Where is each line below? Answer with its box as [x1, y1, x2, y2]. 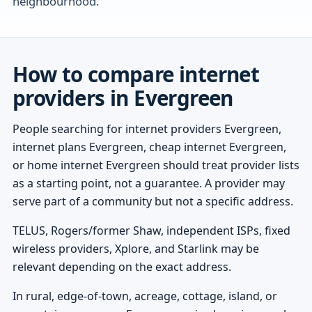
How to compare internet [12, 59, 260, 88]
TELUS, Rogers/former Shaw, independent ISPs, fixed [12, 222, 290, 238]
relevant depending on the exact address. [12, 258, 231, 274]
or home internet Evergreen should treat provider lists [12, 157, 299, 173]
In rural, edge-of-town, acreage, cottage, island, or [12, 288, 277, 304]
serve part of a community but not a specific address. [12, 193, 293, 209]
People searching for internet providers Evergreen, [12, 120, 281, 136]
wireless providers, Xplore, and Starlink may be [12, 240, 259, 256]
